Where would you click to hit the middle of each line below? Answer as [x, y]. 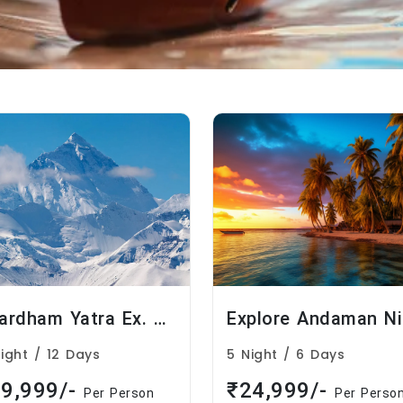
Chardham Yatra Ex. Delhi [160, 319]
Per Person [119, 394]
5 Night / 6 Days [286, 355]
